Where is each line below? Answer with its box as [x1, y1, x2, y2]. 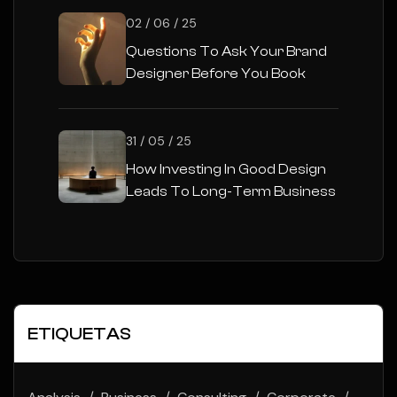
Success [126, 205, 187, 222]
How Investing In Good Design [126, 160, 326, 177]
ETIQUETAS [27, 323, 131, 344]
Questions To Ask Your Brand [126, 43, 327, 59]
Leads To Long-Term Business [126, 183, 336, 199]
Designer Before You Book [126, 65, 306, 82]
